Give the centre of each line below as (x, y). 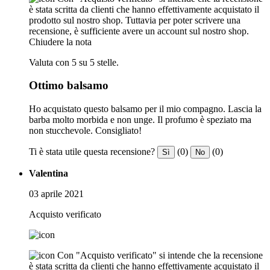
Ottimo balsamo (69, 86)
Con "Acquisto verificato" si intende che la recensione (160, 256)
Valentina (49, 174)
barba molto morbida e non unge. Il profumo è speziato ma (140, 120)
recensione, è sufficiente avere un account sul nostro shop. (139, 31)
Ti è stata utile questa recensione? (92, 152)
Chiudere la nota (60, 42)
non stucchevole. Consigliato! (85, 131)
